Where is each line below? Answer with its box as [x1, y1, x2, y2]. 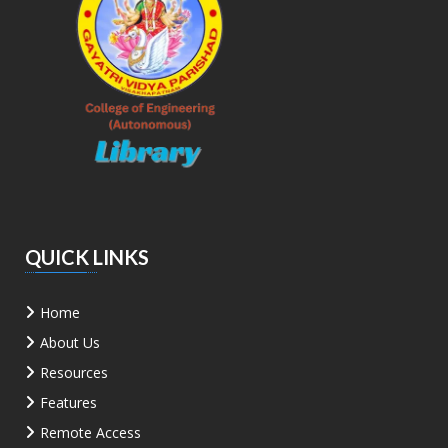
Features [40, 392, 97, 412]
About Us [40, 332, 100, 352]
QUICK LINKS [25, 244, 149, 269]
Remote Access [40, 422, 141, 442]
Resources [40, 362, 108, 382]
